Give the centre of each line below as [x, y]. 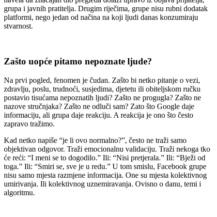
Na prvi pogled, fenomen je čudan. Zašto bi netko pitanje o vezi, [102, 80]
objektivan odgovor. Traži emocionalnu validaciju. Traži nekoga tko [107, 149]
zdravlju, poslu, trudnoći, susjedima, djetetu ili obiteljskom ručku [102, 89]
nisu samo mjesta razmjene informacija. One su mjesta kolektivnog [105, 175]
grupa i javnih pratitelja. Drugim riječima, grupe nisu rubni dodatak [106, 9]
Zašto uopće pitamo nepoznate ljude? [78, 61]
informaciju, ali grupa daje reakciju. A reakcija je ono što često [99, 115]
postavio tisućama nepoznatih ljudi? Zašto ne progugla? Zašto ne [102, 97]
